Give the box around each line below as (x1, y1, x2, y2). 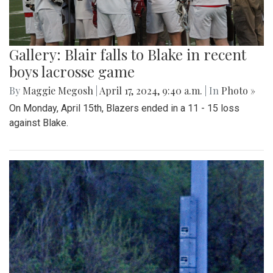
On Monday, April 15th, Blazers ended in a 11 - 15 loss (9, 102, 239, 115)
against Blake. (9, 117, 68, 129)
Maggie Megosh (23, 84, 93, 97)
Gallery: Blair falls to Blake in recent (9, 44, 246, 65)
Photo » (221, 84, 255, 97)
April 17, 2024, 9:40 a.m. (97, 84, 205, 97)
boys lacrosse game (9, 62, 135, 82)
